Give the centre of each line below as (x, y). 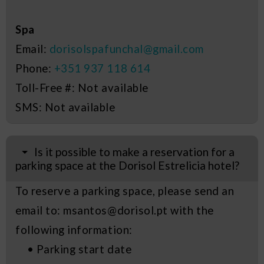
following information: (74, 230)
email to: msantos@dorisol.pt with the (115, 210)
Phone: (35, 69)
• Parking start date (74, 249)
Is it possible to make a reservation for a (135, 151)
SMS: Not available (65, 108)
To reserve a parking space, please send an (125, 191)
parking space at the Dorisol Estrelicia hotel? (127, 165)
